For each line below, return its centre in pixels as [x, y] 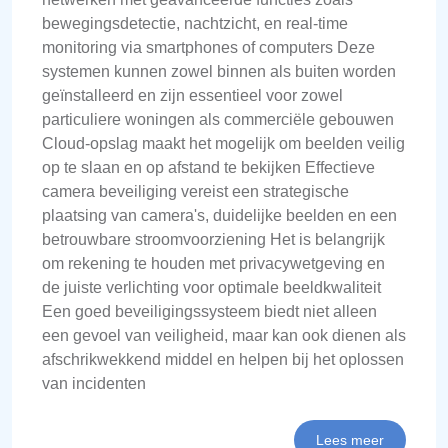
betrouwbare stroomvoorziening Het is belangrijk [213, 239]
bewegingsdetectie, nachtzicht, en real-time [195, 23]
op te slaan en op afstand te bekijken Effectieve [208, 167]
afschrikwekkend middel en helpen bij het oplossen [223, 359]
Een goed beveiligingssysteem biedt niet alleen [209, 311]
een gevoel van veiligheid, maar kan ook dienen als [224, 335]
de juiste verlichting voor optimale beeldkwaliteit [211, 287]
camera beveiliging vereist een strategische [195, 191]
